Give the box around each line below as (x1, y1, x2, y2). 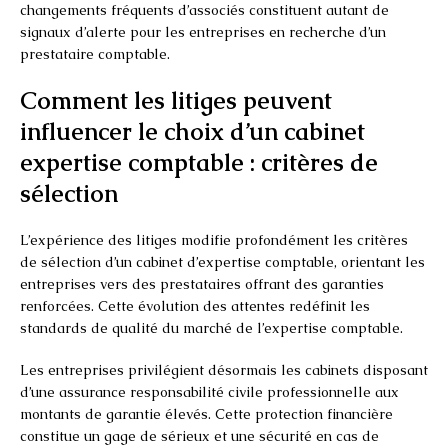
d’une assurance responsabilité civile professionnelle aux (20, 382, 399, 401)
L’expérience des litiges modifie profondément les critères (20, 230, 408, 249)
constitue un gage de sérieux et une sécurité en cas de (20, 426, 379, 445)
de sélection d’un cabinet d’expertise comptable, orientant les (20, 252, 425, 271)
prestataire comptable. (20, 44, 170, 63)
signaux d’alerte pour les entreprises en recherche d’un (20, 22, 386, 41)
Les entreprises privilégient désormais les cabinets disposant (20, 360, 428, 379)
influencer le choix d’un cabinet (20, 115, 365, 147)
